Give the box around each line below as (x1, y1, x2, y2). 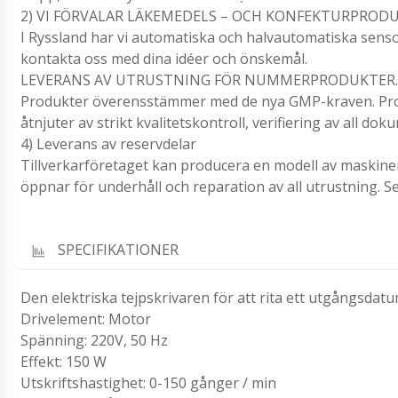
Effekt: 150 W (20, 352, 107, 372)
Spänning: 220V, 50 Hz (20, 330, 168, 351)
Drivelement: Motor (20, 309, 151, 330)
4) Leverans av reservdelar (20, 133, 196, 154)
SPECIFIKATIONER (58, 239, 179, 259)
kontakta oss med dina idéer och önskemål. (20, 48, 307, 68)
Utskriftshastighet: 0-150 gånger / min (20, 373, 276, 394)
